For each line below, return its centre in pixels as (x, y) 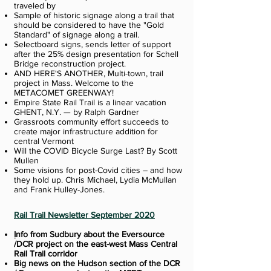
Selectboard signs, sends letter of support (93, 44)
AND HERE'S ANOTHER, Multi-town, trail (89, 73)
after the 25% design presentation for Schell (96, 54)
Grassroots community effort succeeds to (91, 122)
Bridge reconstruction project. (70, 64)
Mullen (28, 160)
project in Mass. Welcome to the (74, 83)
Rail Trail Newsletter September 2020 (84, 215)
